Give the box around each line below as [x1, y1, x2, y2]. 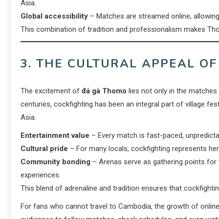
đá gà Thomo [82, 87, 127, 95]
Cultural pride [21, 144, 68, 153]
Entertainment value [21, 131, 89, 140]
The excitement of [21, 87, 82, 95]
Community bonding [21, 157, 90, 166]
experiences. [21, 171, 61, 179]
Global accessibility [21, 12, 88, 21]
